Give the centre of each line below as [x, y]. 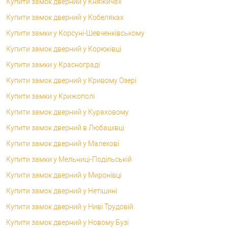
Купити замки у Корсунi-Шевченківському [75, 33]
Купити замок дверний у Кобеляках [65, 17]
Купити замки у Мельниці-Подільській [69, 159]
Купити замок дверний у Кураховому [67, 112]
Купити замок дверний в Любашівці [65, 127]
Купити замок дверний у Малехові [63, 143]
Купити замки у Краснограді [53, 64]
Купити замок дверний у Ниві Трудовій [70, 206]
